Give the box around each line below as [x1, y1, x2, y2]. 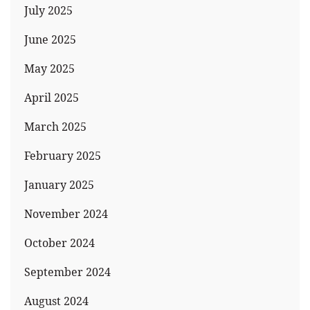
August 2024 [24, 293, 89, 309]
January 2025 [24, 176, 94, 192]
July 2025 [24, 2, 73, 18]
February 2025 [24, 147, 101, 163]
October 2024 [24, 235, 95, 250]
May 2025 [24, 60, 75, 76]
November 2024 [24, 206, 108, 221]
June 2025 [24, 31, 76, 47]
